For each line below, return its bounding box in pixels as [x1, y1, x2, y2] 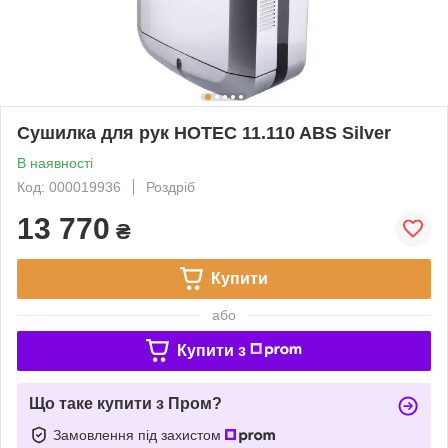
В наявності [17, 154, 93, 171]
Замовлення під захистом [53, 426, 225, 443]
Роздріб [146, 178, 195, 195]
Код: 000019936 [17, 178, 121, 195]
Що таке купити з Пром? [29, 394, 222, 412]
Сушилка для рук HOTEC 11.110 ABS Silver [17, 122, 391, 143]
